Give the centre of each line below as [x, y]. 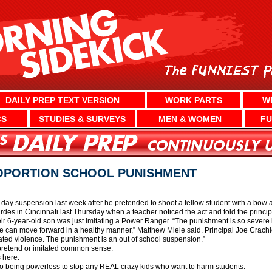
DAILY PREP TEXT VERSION [63, 100]
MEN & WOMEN [190, 119]
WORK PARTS [194, 100]
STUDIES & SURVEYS [82, 119]
